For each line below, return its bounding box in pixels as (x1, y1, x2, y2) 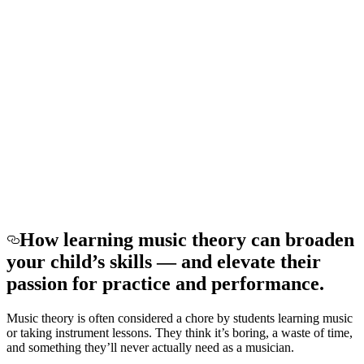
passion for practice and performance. (6, 272, 324, 294)
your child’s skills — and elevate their (6, 250, 321, 272)
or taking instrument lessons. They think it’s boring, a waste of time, (6, 325, 353, 340)
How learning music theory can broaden (19, 228, 354, 250)
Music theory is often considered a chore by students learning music (6, 310, 353, 325)
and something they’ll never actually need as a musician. (6, 340, 294, 354)
